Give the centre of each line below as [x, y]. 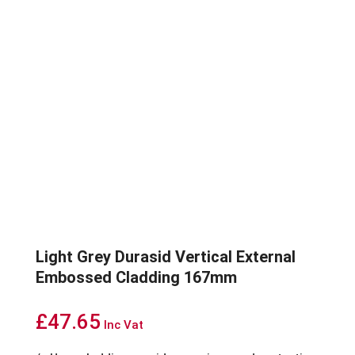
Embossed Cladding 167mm [136, 278]
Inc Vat [123, 325]
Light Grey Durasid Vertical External [165, 257]
